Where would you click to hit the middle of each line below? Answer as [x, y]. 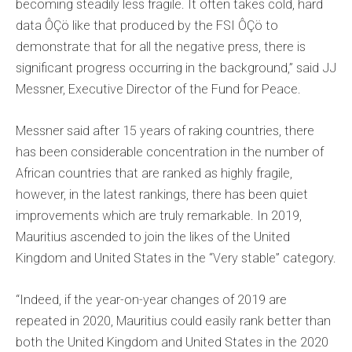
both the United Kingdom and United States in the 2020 [172, 343]
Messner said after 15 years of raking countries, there [165, 131]
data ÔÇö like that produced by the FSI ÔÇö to [147, 26]
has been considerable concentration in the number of [170, 152]
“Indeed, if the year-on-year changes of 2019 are [151, 300]
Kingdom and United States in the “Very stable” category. [176, 258]
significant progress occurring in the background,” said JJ [176, 68]
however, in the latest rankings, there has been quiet [162, 195]
